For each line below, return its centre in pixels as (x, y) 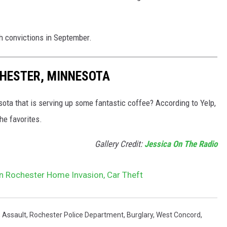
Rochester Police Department (77, 215)
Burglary (140, 215)
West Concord (178, 215)
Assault (14, 215)
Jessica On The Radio (181, 144)
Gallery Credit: (120, 144)
